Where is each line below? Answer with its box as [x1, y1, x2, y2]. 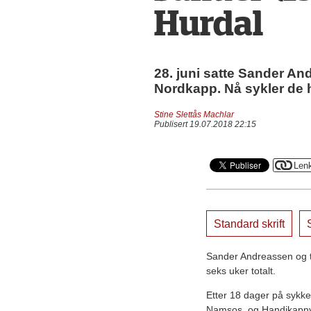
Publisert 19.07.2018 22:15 [153, 119, 256, 129]
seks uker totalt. [206, 265, 276, 277]
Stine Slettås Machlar [153, 109, 234, 119]
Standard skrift [214, 218, 285, 230]
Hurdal [153, 8, 263, 42]
